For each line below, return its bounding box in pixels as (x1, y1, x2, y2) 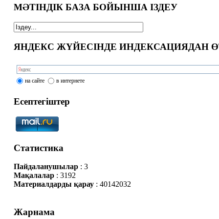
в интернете (56, 77, 85, 85)
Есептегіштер (13, 96, 70, 107)
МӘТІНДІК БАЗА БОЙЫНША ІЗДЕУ (13, 2, 177, 13)
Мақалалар (13, 171, 54, 180)
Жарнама (13, 207, 55, 218)
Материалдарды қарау (13, 180, 94, 189)
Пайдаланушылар (13, 162, 78, 171)
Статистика (13, 142, 64, 153)
